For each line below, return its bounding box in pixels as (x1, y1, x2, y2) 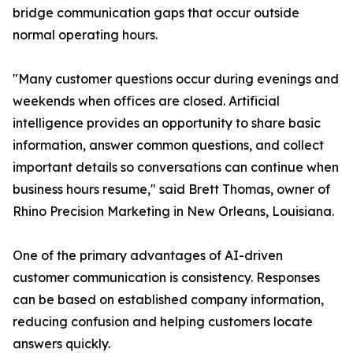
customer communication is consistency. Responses (13, 269, 320, 285)
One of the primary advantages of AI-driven (13, 247, 283, 263)
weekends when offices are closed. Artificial (13, 93, 280, 109)
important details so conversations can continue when (13, 159, 339, 175)
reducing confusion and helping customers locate (13, 314, 313, 329)
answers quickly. (13, 336, 110, 351)
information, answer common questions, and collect (13, 137, 324, 153)
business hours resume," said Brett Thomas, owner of (13, 181, 330, 197)
